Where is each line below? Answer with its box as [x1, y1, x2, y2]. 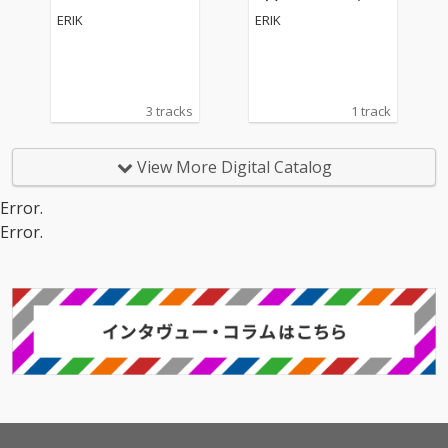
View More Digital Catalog [132, 156, 332, 178]
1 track [351, 102, 392, 120]
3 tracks [145, 102, 193, 120]
